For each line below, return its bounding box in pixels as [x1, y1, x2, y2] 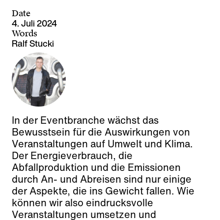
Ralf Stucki [12, 37, 54, 50]
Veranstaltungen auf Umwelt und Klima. [12, 137, 193, 151]
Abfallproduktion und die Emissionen [12, 160, 181, 175]
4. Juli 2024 [12, 17, 57, 30]
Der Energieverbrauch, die [12, 148, 133, 163]
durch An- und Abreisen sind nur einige [12, 172, 192, 187]
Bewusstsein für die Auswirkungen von [12, 125, 190, 139]
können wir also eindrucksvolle [12, 195, 153, 210]
